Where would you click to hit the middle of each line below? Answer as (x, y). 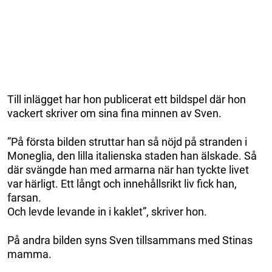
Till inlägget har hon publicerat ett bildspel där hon (127, 100)
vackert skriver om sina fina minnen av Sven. (114, 114)
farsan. (24, 198)
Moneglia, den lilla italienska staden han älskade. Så (132, 156)
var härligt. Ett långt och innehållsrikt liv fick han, (122, 184)
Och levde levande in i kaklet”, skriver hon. (107, 212)
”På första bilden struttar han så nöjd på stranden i (127, 142)
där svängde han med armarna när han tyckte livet (128, 170)
